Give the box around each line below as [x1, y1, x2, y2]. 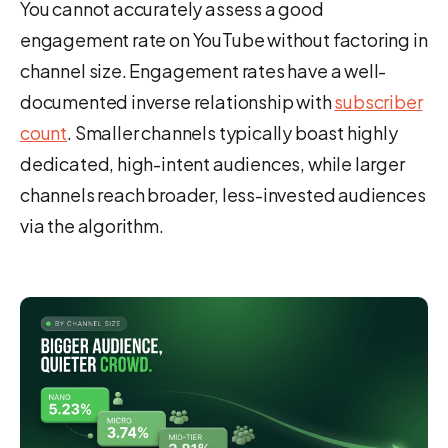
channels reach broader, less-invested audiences [20, 183, 426, 207]
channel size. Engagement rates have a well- [20, 59, 387, 83]
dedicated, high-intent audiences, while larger [20, 152, 405, 176]
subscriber [334, 90, 423, 114]
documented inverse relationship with [20, 90, 335, 114]
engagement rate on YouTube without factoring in [20, 28, 428, 52]
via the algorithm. [20, 214, 164, 238]
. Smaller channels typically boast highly [67, 121, 398, 145]
